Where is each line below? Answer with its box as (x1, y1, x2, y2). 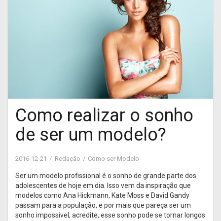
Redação (55, 154, 80, 162)
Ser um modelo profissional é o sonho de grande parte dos (15, 171, 196, 180)
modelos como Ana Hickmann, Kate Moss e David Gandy (15, 191, 189, 199)
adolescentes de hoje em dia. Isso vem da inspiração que (15, 181, 191, 189)
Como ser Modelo (88, 154, 139, 162)
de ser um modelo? (15, 124, 166, 145)
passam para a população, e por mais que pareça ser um (15, 201, 191, 209)
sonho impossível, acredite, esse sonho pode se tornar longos (15, 211, 205, 219)
